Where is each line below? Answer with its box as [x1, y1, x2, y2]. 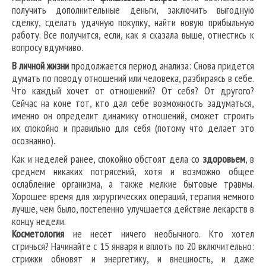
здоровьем [202, 152, 246, 166]
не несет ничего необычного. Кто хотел [64, 227, 254, 241]
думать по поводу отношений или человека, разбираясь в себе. [12, 71, 254, 85]
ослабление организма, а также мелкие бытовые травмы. [12, 177, 254, 191]
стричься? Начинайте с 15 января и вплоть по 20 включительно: [12, 239, 254, 254]
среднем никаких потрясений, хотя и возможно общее [12, 164, 254, 179]
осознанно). [12, 134, 55, 148]
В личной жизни [12, 59, 69, 73]
